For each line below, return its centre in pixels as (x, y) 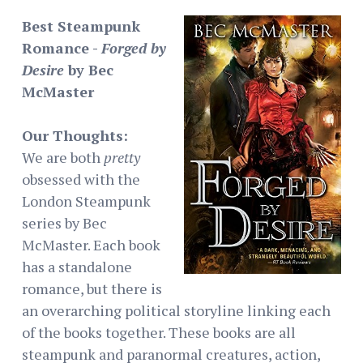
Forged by (134, 47)
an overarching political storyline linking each (176, 310)
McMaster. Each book (91, 244)
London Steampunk (86, 201)
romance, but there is (92, 288)
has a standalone (77, 266)
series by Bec (64, 222)
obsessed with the (81, 179)
